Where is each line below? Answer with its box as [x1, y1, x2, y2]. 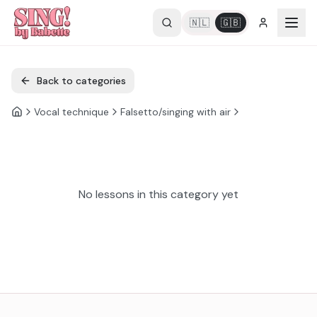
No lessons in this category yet [79, 187, 238, 202]
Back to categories [37, 74, 126, 87]
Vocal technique [34, 105, 109, 118]
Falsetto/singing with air [120, 105, 231, 118]
